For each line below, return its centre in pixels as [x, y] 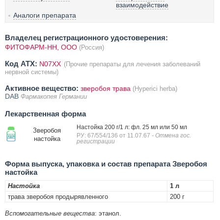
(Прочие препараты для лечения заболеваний [132, 64]
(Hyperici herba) [155, 89]
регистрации [96, 142]
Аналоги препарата [45, 15]
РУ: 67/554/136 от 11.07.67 [114, 136]
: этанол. [108, 214]
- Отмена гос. [171, 136]
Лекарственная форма [45, 114]
